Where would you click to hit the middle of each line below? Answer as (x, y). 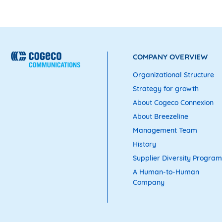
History (144, 144)
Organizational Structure (173, 75)
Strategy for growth (166, 88)
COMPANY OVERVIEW (170, 56)
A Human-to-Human (166, 172)
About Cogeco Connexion (173, 102)
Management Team (165, 130)
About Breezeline (161, 116)
